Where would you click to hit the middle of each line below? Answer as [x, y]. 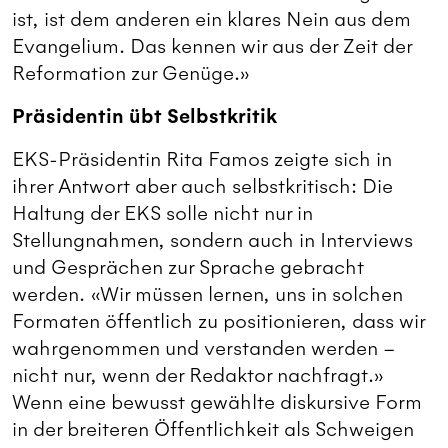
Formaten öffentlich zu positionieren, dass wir [218, 322]
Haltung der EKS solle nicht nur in [162, 214]
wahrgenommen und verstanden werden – [203, 349]
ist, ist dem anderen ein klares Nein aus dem [211, 20]
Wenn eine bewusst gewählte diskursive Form [217, 403]
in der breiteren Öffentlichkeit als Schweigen [213, 430]
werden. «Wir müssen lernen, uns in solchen [207, 295]
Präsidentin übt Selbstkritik [144, 117]
